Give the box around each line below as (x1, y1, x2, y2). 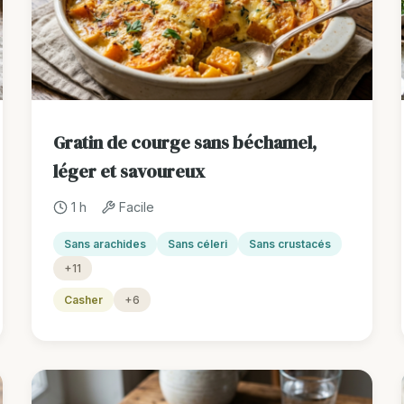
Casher (63, 293, 103, 308)
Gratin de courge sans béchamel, (52, 130, 317, 156)
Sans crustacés (248, 237, 331, 252)
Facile (118, 199, 154, 216)
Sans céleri (167, 237, 227, 252)
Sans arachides (63, 237, 146, 252)
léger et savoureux (52, 159, 205, 185)
